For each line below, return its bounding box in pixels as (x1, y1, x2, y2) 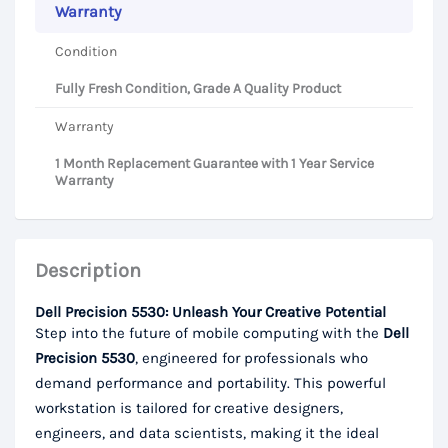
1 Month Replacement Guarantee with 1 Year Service (55, 155, 374, 173)
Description (35, 259, 141, 283)
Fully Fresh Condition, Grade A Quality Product (55, 80, 341, 98)
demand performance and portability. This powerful (35, 374, 386, 393)
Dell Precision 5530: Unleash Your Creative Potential (35, 303, 386, 322)
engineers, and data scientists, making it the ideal (35, 424, 379, 443)
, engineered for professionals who (135, 349, 368, 368)
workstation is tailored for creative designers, (35, 399, 343, 418)
